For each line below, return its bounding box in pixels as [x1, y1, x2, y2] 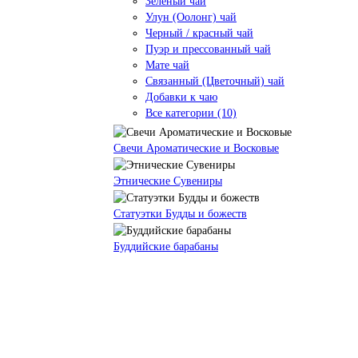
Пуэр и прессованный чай [145, 42, 271, 55]
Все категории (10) [145, 106, 237, 119]
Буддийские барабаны [113, 240, 218, 253]
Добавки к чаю [145, 90, 217, 103]
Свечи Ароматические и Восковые [113, 142, 279, 155]
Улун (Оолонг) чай [145, 10, 237, 23]
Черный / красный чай [145, 26, 253, 39]
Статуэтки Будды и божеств [113, 207, 247, 220]
